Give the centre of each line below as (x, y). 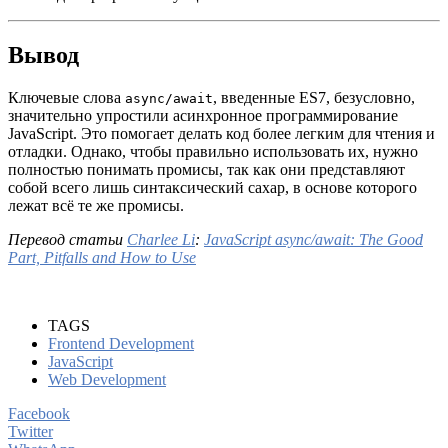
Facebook (39, 413)
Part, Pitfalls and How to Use (102, 257)
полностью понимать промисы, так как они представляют (206, 169)
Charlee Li (161, 239)
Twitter (30, 431)
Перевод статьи (67, 239)
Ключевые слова (66, 97)
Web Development (107, 379)
